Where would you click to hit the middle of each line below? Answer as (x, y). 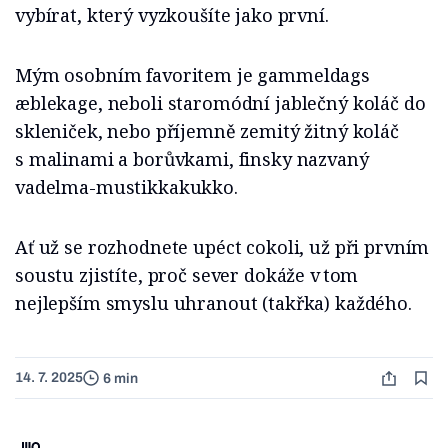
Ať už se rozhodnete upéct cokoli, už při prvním (222, 247)
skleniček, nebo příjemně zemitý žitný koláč (207, 131)
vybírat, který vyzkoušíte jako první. (172, 15)
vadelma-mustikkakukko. (129, 187)
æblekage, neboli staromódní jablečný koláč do (220, 103)
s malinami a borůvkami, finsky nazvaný (192, 159)
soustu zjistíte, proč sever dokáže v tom (187, 275)
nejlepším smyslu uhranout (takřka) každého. (213, 303)
